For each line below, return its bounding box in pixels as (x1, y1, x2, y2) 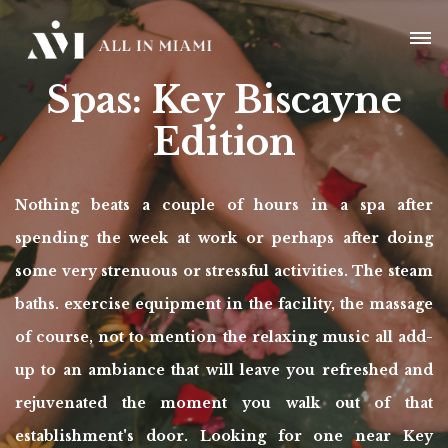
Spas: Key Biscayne (46, 78, 402, 123)
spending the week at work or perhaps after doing (15, 229, 433, 247)
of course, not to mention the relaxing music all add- (15, 328, 433, 346)
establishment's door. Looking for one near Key (15, 427, 433, 445)
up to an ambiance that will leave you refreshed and (15, 361, 433, 379)
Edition (152, 120, 296, 165)
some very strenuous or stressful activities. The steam (15, 262, 433, 280)
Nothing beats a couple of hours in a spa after (15, 196, 433, 214)
